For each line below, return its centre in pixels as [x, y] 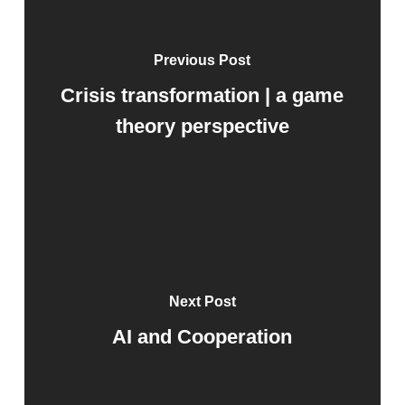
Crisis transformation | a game [202, 95]
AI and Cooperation [202, 337]
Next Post [202, 301]
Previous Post [202, 60]
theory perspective [202, 126]
